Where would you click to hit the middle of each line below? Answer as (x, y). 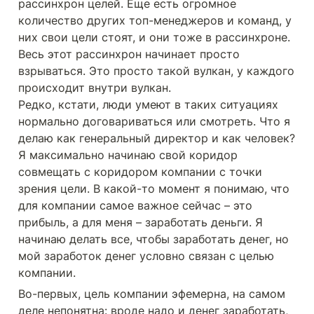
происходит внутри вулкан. (95, 88)
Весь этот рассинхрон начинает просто (129, 54)
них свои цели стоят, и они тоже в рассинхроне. (154, 37)
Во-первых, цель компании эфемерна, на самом (152, 294)
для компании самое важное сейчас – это (135, 205)
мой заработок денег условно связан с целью (146, 256)
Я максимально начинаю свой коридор (128, 155)
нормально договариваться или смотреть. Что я (154, 121)
